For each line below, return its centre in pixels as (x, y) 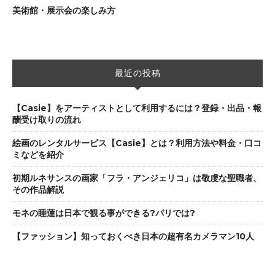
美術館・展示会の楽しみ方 (64, 10)
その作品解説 (38, 190)
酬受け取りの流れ (47, 120)
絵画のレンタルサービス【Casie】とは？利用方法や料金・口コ (137, 143)
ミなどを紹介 (38, 155)
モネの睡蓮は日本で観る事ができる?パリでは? (104, 213)
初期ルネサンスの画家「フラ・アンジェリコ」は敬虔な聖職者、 (137, 178)
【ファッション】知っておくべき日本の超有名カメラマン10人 (133, 236)
